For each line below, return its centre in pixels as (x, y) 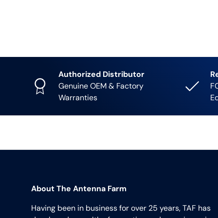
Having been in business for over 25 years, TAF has (121, 208)
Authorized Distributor (101, 74)
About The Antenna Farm (79, 189)
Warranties (78, 98)
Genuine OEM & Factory (101, 86)
